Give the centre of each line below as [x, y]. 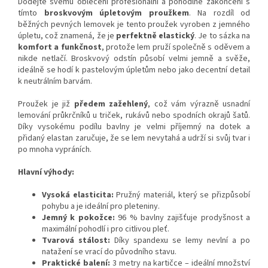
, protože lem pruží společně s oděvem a [176, 48]
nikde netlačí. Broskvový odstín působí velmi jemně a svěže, [134, 59]
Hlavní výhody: [46, 173]
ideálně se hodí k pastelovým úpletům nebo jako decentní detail [134, 70]
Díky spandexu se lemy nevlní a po [180, 241]
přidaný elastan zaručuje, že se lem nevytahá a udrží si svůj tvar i [134, 138]
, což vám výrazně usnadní [199, 104]
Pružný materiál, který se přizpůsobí [182, 195]
